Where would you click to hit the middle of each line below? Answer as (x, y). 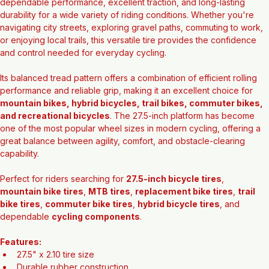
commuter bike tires (89, 234)
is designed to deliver (172, 20)
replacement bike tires (184, 222)
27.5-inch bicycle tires (174, 209)
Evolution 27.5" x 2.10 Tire (73, 20)
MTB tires (109, 222)
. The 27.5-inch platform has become (183, 146)
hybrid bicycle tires (179, 234)
